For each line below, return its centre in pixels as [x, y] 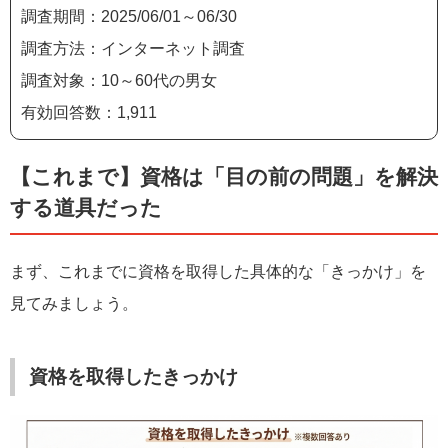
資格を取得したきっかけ [134, 376]
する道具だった [86, 207]
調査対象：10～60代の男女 [119, 80]
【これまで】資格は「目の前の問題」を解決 [224, 176]
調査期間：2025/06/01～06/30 [129, 16]
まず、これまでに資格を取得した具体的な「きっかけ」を [218, 271]
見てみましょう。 [74, 303]
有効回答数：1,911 [89, 112]
